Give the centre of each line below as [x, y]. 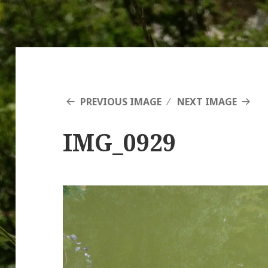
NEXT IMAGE [207, 102]
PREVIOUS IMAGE [121, 102]
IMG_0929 [120, 142]
